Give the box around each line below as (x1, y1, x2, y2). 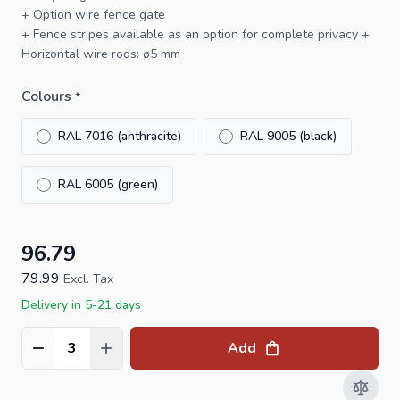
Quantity (21, 347, 74, 368)
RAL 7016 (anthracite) (58, 127, 181, 145)
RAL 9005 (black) (240, 127, 337, 145)
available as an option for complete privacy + (109, 25, 370, 43)
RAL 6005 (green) (58, 175, 158, 193)
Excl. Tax (63, 270, 113, 287)
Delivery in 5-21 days (21, 296, 141, 313)
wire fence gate (75, 5, 165, 23)
